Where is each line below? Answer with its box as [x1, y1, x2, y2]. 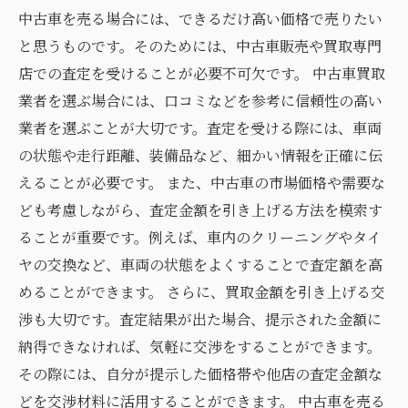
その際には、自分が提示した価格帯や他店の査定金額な [18, 363, 382, 384]
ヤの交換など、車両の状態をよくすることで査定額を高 [18, 254, 382, 275]
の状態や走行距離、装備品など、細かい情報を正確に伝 [18, 145, 382, 166]
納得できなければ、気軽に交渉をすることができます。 [18, 336, 382, 357]
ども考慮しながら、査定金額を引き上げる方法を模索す [18, 199, 382, 220]
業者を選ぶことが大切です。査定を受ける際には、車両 [18, 117, 382, 138]
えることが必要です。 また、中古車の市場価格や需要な [18, 172, 385, 193]
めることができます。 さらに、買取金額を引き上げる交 [18, 281, 385, 302]
